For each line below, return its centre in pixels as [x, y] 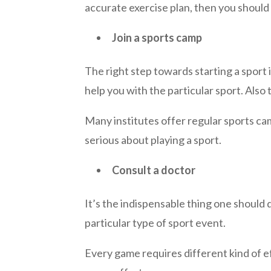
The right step [119, 71]
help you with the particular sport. [165, 90]
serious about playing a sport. [153, 140]
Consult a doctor [153, 170]
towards [173, 71]
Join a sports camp [157, 38]
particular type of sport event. [155, 223]
